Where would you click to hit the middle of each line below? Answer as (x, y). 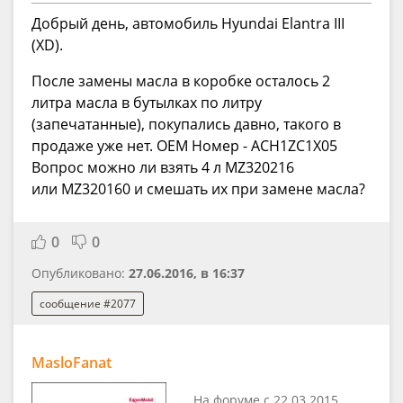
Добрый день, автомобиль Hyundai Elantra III (188, 23)
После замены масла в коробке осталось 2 (181, 81)
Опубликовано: (80, 273)
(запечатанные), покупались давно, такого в (186, 124)
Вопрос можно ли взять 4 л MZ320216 (163, 167)
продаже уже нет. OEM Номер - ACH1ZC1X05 (184, 145)
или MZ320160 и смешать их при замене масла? (198, 188)
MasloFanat (72, 363)
